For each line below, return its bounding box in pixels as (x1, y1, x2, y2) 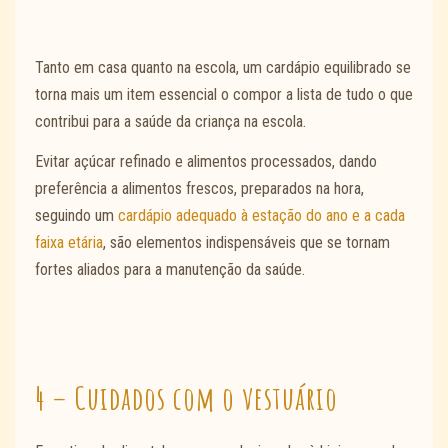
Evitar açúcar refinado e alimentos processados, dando (35, 152, 377, 172)
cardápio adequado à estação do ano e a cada (118, 206, 405, 226)
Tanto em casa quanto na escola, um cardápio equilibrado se (35, 57, 411, 77)
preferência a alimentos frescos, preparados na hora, (35, 179, 364, 199)
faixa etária (35, 233, 103, 253)
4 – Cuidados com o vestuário (35, 377, 338, 419)
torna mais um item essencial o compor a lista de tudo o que (35, 84, 413, 104)
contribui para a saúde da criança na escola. (35, 111, 306, 131)
